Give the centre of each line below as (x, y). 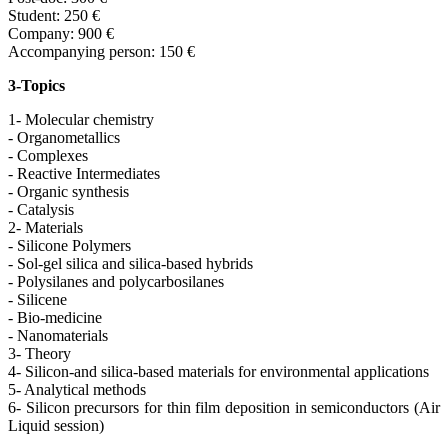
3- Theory (39, 353)
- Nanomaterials (58, 335)
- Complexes (48, 155)
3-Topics (36, 85)
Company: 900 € (61, 33)
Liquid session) (56, 425)
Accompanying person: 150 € (101, 51)
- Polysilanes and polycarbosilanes (116, 281)
